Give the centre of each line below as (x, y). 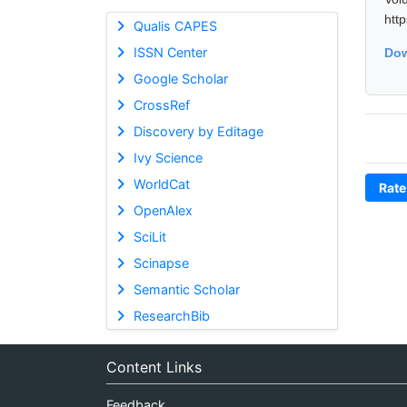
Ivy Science (168, 157)
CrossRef (161, 104)
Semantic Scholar (186, 289)
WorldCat (161, 184)
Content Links (154, 367)
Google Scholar (180, 78)
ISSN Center (170, 52)
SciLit (149, 236)
